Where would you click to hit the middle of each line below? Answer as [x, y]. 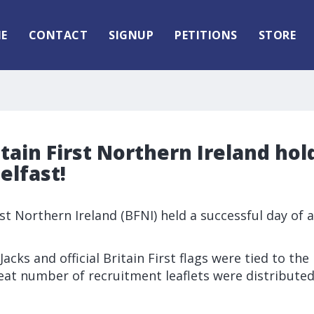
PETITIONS [206, 35]
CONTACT [58, 35]
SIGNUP [131, 35]
